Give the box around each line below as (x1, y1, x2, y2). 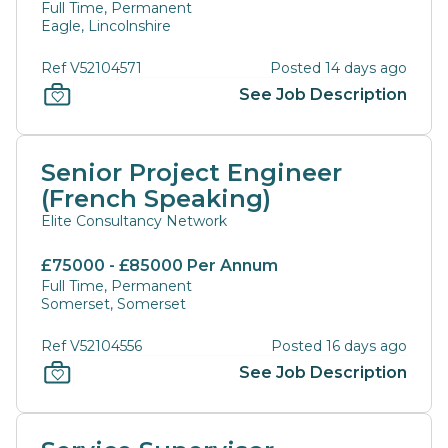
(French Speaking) (41, 184, 271, 213)
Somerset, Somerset (41, 295, 186, 313)
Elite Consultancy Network (41, 212, 227, 230)
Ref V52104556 (41, 337, 142, 355)
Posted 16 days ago (271, 337, 407, 355)
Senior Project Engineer (41, 158, 342, 187)
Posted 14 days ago (270, 59, 407, 77)
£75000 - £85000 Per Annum (41, 256, 278, 275)
